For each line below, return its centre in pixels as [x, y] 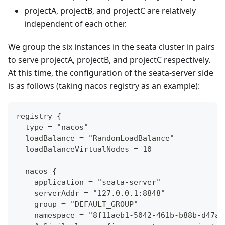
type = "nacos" [52, 127]
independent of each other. [75, 24]
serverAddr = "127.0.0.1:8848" [91, 194]
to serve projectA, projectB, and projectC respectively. [109, 60]
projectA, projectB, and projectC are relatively [110, 11]
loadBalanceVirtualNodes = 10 [84, 149]
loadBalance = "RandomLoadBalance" [95, 138]
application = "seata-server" [88, 183]
